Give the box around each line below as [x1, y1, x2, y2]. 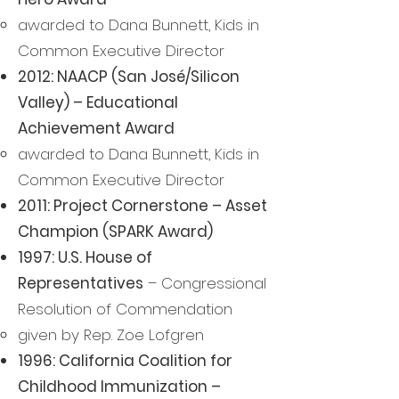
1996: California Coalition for [18, 350, 232, 371]
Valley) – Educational [18, 92, 178, 113]
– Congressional [143, 273, 266, 294]
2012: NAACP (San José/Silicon [18, 66, 240, 87]
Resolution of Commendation [18, 298, 232, 320]
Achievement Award [18, 118, 175, 139]
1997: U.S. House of [18, 247, 152, 268]
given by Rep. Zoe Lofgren [18, 324, 204, 346]
